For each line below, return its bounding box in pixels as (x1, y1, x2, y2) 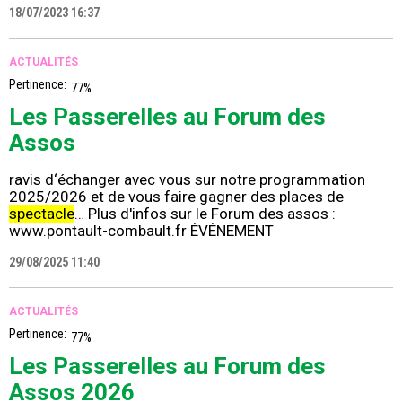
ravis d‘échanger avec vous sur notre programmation (9, 170, 365, 189)
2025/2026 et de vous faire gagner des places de (9, 188, 344, 206)
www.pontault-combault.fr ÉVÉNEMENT (9, 222, 274, 240)
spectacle (9, 205, 74, 223)
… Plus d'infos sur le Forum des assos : (74, 205, 336, 223)
